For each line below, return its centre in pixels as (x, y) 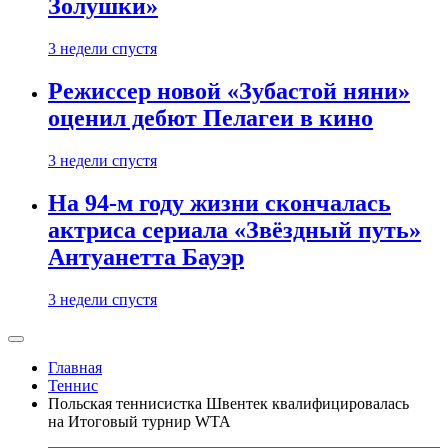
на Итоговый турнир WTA (139, 421)
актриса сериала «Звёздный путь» (234, 230)
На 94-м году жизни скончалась (219, 203)
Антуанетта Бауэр (146, 257)
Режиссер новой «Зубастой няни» (229, 91)
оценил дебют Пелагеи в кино (210, 118)
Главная (75, 367)
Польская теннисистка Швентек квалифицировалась (228, 403)
